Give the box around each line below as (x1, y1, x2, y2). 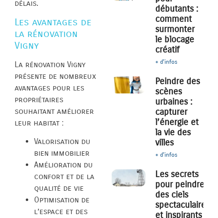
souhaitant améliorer (15, 106, 94, 116)
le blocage (155, 34, 195, 45)
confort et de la (34, 171, 94, 181)
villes (155, 137, 174, 148)
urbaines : (155, 96, 193, 108)
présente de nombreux (15, 71, 96, 81)
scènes (155, 86, 182, 97)
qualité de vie (34, 183, 84, 193)
